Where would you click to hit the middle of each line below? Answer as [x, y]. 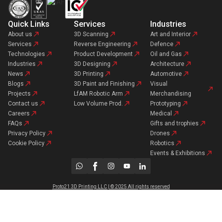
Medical [161, 114]
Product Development [104, 54]
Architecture [167, 64]
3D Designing [92, 64]
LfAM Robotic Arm [99, 94]
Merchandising [171, 94]
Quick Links [29, 24]
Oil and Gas [166, 54]
